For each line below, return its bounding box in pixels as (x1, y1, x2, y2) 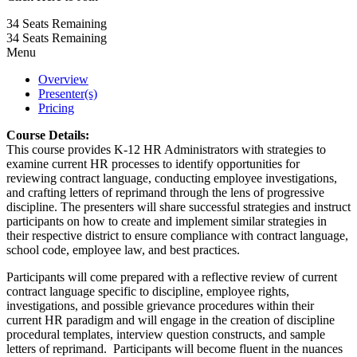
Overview (38, 72, 88, 86)
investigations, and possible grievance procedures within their (6, 298, 314, 312)
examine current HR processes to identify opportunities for (6, 156, 300, 171)
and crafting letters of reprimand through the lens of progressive (6, 185, 324, 199)
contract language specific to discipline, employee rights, (6, 284, 289, 298)
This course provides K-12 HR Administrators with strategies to (6, 142, 326, 156)
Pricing (38, 100, 74, 115)
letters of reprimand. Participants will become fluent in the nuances (6, 341, 343, 355)
